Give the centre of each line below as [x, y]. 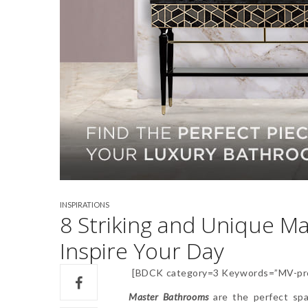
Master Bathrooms [169, 296]
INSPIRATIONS [85, 204]
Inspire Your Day [142, 250]
